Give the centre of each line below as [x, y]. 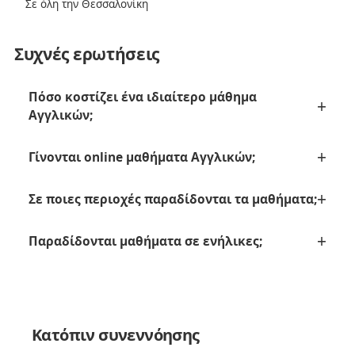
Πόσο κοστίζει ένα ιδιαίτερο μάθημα [143, 97]
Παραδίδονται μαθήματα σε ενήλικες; [145, 241]
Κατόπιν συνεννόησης [116, 335]
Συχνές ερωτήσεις [87, 54]
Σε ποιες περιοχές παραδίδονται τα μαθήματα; [173, 199]
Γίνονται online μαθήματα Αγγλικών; [142, 157]
